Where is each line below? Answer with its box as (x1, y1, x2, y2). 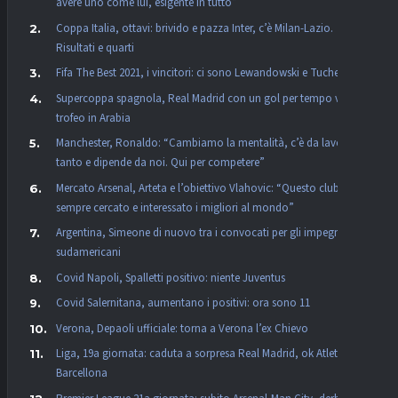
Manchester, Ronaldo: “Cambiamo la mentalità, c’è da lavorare (56, 135, 362, 152)
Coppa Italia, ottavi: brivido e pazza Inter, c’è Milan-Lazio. (56, 20, 333, 36)
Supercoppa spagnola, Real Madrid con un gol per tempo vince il (56, 90, 368, 107)
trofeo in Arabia (56, 109, 131, 126)
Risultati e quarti (56, 39, 134, 56)
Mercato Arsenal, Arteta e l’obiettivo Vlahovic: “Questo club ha (56, 179, 354, 196)
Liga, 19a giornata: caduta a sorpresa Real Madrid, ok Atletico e (56, 346, 361, 362)
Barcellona (56, 365, 107, 382)
